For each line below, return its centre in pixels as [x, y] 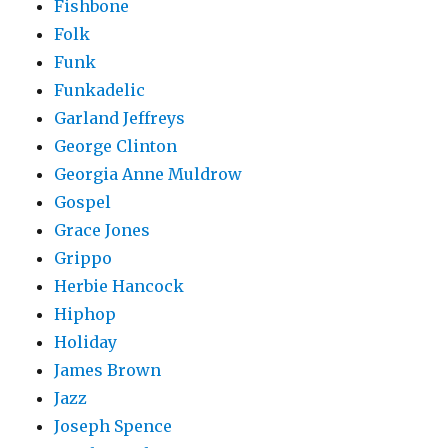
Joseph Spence [113, 426]
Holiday [86, 342]
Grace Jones [102, 230]
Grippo [83, 258]
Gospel [83, 202]
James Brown [108, 370]
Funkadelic [100, 90]
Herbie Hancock [119, 286]
